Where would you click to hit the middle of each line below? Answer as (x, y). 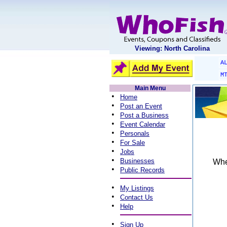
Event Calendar (143, 124)
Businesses (137, 161)
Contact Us (137, 197)
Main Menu (150, 88)
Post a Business (144, 115)
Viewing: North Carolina (172, 48)
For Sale (133, 143)
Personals (135, 134)
